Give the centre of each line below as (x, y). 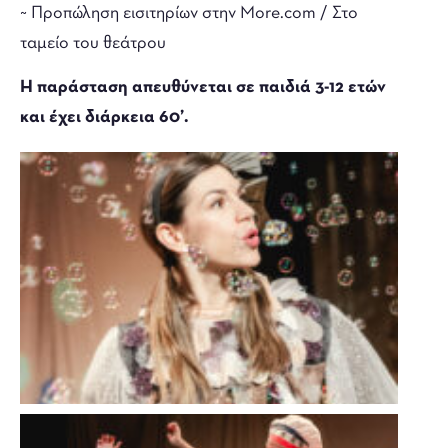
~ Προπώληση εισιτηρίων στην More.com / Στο (189, 13)
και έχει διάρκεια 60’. (104, 117)
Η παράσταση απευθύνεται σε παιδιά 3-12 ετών (203, 87)
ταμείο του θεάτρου (93, 43)
